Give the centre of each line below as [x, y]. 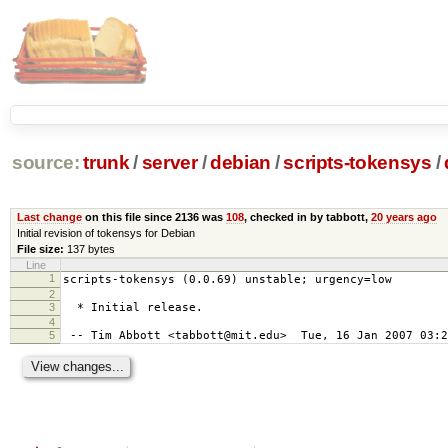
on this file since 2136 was [153, 216]
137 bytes [90, 248]
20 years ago [403, 216]
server [169, 163]
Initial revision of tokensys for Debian [105, 232]
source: [45, 163]
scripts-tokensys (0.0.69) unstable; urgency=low [227, 279]
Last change [49, 216]
